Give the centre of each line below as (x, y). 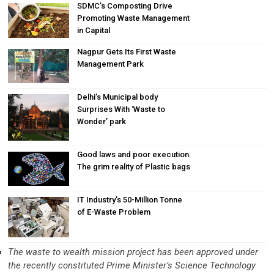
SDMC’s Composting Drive (125, 6)
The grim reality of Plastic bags (134, 166)
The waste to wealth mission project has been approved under (133, 252)
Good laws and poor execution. (135, 154)
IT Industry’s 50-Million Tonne (130, 199)
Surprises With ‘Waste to (121, 109)
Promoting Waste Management (134, 18)
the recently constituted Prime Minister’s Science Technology (132, 266)
